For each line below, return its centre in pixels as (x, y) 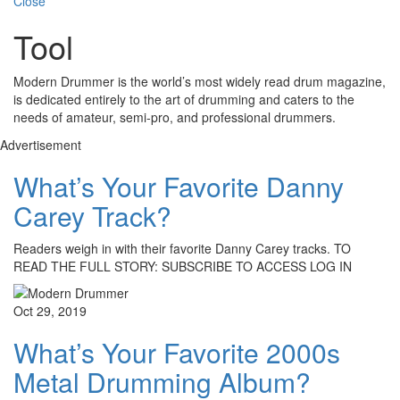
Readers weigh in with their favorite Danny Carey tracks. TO (182, 249)
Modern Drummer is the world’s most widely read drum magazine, (200, 82)
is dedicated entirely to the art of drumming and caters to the (184, 100)
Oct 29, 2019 (50, 311)
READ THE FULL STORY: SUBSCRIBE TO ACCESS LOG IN (183, 267)
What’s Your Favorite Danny (179, 187)
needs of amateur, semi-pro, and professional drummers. (175, 117)
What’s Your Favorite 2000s (177, 353)
